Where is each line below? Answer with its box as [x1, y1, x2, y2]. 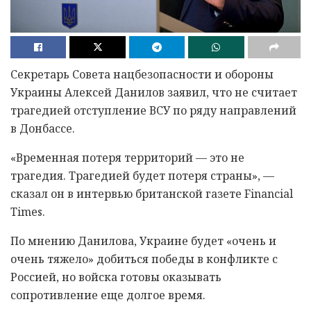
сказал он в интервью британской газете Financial [10, 185, 293, 201]
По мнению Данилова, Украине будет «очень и [10, 233, 276, 249]
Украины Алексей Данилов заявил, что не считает [10, 84, 297, 100]
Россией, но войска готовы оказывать [10, 269, 221, 285]
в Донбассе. [10, 120, 75, 136]
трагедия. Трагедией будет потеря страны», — [10, 167, 274, 183]
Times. [10, 203, 45, 219]
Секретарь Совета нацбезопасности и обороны [10, 66, 274, 82]
